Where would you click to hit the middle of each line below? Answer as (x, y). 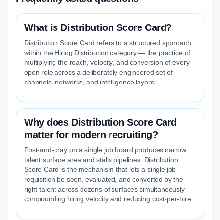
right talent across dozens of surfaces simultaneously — (109, 189)
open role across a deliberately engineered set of (98, 72)
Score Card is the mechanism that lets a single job (100, 169)
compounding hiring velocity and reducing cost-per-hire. (109, 199)
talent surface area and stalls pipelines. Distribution (101, 160)
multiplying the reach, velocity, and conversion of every (107, 62)
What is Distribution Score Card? (98, 27)
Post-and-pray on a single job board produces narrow (105, 150)
